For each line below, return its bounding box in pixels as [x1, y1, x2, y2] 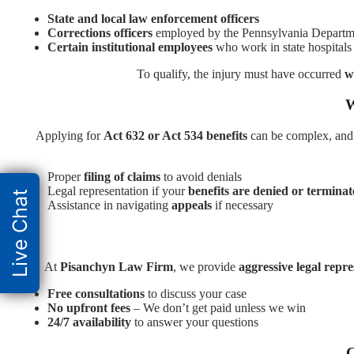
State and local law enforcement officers [47, 11, 259, 25]
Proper [47, 169, 84, 183]
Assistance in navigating [47, 198, 171, 212]
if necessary [212, 198, 273, 212]
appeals [171, 198, 212, 212]
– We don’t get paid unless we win [130, 300, 306, 314]
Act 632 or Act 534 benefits [103, 128, 247, 142]
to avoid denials [160, 169, 242, 183]
